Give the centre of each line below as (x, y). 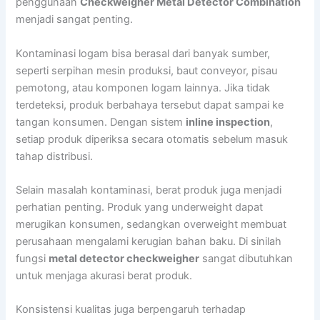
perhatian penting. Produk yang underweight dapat (140, 207)
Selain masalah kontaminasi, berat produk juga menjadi (149, 190)
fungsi (32, 259)
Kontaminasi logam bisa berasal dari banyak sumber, (143, 53)
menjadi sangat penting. (75, 20)
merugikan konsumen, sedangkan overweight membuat (151, 225)
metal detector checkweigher (124, 259)
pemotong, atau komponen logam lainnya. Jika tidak (143, 87)
